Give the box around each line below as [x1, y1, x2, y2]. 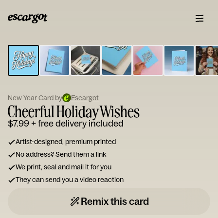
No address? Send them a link [16, 150, 106, 159]
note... [65, 65, 97, 80]
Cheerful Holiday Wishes [8, 101, 140, 121]
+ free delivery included [31, 118, 124, 129]
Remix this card [81, 195, 149, 207]
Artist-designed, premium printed [16, 137, 116, 146]
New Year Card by [8, 93, 62, 102]
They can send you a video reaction [16, 175, 124, 184]
